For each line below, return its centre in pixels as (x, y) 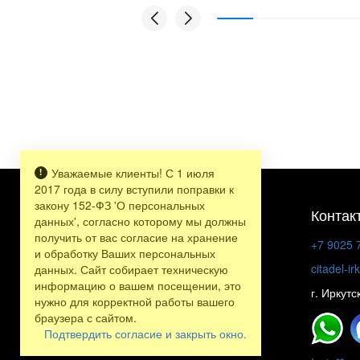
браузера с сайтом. (86, 317)
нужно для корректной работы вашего (135, 301)
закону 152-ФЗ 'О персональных (120, 205)
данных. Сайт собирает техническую (131, 269)
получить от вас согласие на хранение (136, 237)
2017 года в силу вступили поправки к (134, 189)
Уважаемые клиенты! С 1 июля (133, 173)
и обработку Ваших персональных (125, 253)
